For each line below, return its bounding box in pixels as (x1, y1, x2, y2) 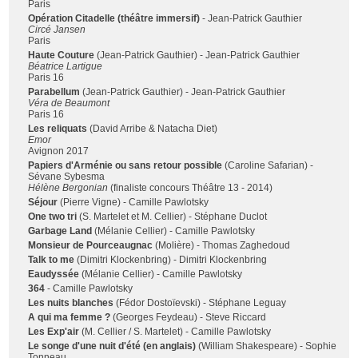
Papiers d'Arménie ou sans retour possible (28, 159, 223, 171)
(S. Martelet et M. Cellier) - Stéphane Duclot (77, 210, 268, 222)
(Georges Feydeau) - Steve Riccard (110, 311, 267, 323)
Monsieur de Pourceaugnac (28, 239, 153, 251)
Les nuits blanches (28, 296, 114, 308)
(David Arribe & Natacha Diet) (87, 122, 218, 134)
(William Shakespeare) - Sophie (196, 340, 337, 352)
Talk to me (28, 253, 75, 265)
